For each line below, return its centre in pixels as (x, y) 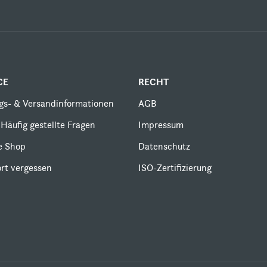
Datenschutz (164, 146)
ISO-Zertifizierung (175, 167)
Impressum (161, 125)
